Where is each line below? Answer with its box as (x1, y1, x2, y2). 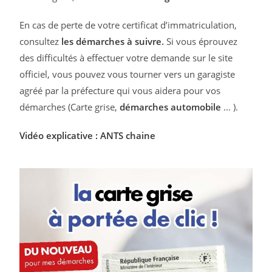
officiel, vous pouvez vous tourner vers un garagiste (19, 68, 236, 80)
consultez (19, 35, 62, 47)
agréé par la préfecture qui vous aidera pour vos (19, 84, 221, 97)
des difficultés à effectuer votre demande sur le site (19, 52, 233, 64)
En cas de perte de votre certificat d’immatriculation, (19, 19, 237, 31)
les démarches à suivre (61, 35, 162, 47)
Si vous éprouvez (164, 35, 238, 47)
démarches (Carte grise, (19, 101, 120, 113)
